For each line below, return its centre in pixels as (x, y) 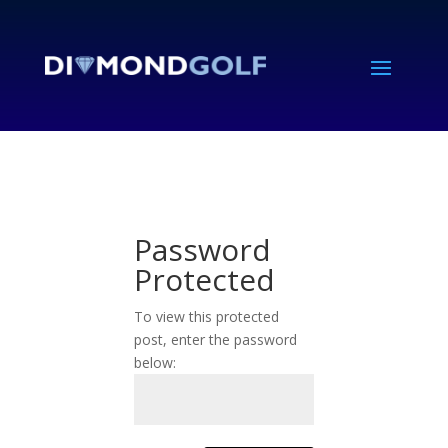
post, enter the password (216, 339)
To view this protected (207, 316)
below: (155, 362)
